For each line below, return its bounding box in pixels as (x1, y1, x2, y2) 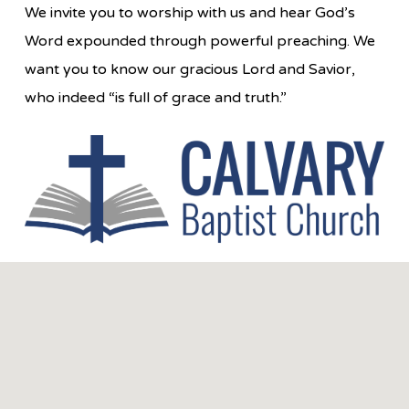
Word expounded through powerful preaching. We (25, 32, 376, 51)
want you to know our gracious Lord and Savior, (25, 60, 356, 79)
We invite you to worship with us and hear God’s (25, 4, 356, 23)
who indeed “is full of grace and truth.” (25, 89, 288, 108)
